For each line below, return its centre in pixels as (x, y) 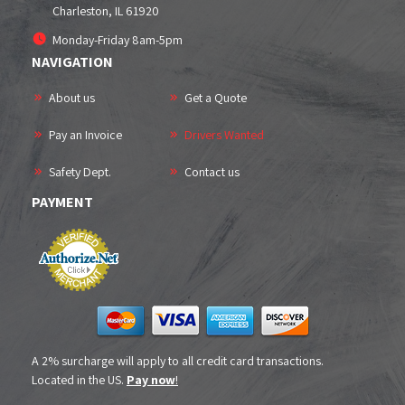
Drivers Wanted (224, 135)
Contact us (212, 172)
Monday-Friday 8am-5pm (118, 40)
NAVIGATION (72, 62)
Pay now (151, 379)
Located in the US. (79, 379)
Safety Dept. (80, 172)
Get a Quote (216, 98)
